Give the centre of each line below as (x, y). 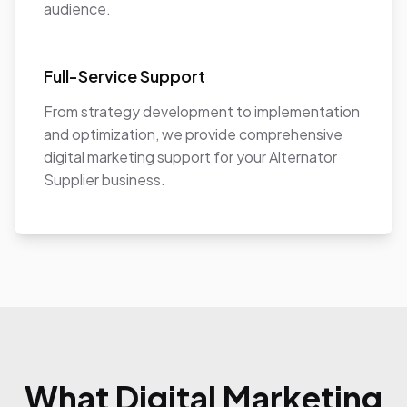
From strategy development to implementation (202, 111)
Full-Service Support (124, 76)
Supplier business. (104, 179)
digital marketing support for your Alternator (190, 157)
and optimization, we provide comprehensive (193, 134)
